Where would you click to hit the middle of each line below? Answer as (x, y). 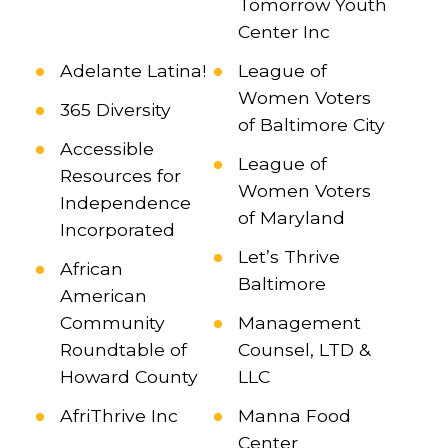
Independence (125, 203)
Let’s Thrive (288, 257)
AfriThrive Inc (118, 416)
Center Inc (283, 32)
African (91, 269)
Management (299, 323)
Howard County (128, 377)
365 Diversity (115, 110)
